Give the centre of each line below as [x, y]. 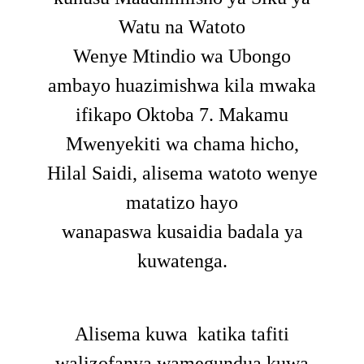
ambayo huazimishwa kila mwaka [182, 85]
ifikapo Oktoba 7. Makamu [182, 114]
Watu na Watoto [182, 26]
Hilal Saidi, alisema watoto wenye [182, 173]
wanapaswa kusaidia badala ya [182, 231]
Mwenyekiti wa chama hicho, [182, 143]
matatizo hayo [182, 202]
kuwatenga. [182, 260]
